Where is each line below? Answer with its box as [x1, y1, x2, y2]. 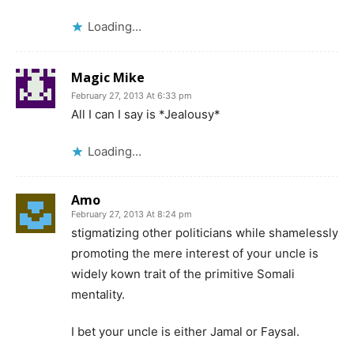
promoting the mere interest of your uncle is [71, 245, 318, 261]
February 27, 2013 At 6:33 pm [71, 89, 192, 101]
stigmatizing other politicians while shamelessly [71, 224, 338, 240]
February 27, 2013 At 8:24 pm [71, 208, 192, 220]
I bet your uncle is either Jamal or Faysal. [71, 323, 299, 339]
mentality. [71, 286, 125, 302]
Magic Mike [71, 68, 145, 86]
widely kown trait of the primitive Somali [71, 265, 295, 281]
